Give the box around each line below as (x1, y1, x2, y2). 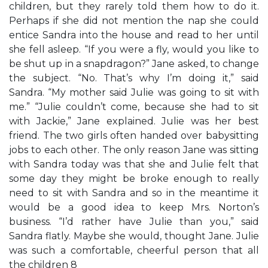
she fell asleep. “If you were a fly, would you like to (9, 44, 259, 55)
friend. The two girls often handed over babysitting (9, 130, 259, 141)
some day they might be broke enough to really (9, 173, 259, 184)
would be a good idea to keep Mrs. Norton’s (9, 202, 259, 213)
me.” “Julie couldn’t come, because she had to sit (9, 101, 259, 112)
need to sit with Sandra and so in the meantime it (9, 187, 259, 199)
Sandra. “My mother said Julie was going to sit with (9, 87, 259, 98)
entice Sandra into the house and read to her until (9, 29, 259, 41)
